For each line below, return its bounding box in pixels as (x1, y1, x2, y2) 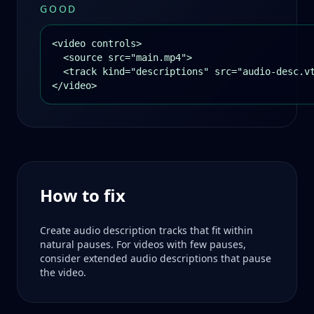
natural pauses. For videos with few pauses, (40, 238, 246, 251)
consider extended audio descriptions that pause (40, 252, 271, 265)
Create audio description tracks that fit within (40, 224, 253, 237)
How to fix (40, 184, 125, 207)
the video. (40, 266, 86, 279)
